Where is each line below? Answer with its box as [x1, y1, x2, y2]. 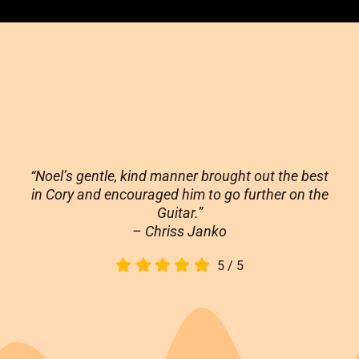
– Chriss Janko [132, 223, 227, 240]
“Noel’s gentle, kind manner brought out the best [30, 167, 329, 185]
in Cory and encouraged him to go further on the [30, 186, 329, 204]
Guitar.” [156, 204, 203, 222]
